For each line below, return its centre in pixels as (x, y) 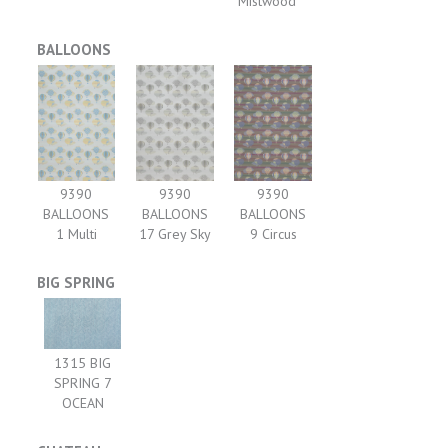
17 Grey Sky (174, 233)
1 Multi (76, 233)
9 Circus (273, 233)
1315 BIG (83, 362)
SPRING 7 (82, 382)
